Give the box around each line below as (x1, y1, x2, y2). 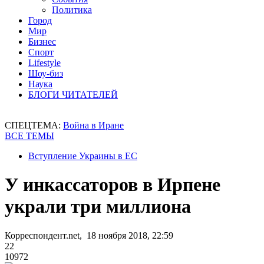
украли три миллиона (5, 196, 191, 217)
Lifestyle (28, 58, 61, 68)
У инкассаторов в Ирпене (5, 174, 220, 196)
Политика (52, 5, 92, 15)
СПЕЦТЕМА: (5, 120, 63, 130)
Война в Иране (63, 120, 124, 130)
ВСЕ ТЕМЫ (5, 131, 54, 141)
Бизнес (28, 37, 56, 47)
